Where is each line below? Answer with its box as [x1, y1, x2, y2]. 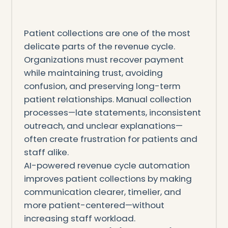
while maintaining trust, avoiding [23, 66, 163, 79]
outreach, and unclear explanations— [23, 119, 183, 132]
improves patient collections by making [23, 172, 192, 185]
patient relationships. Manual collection [23, 93, 191, 105]
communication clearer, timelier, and [23, 185, 181, 198]
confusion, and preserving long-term [23, 79, 181, 92]
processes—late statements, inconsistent [23, 106, 201, 119]
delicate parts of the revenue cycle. [23, 40, 175, 52]
